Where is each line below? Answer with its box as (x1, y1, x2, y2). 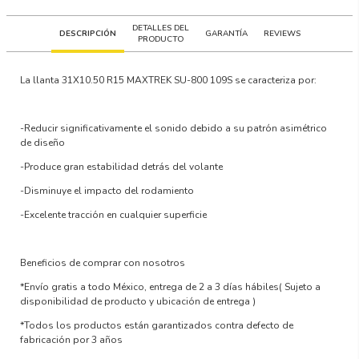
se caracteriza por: (235, 73, 317, 87)
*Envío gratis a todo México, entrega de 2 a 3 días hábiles (20, 280, 280, 293)
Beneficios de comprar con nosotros (20, 256, 186, 269)
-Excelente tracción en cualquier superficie (20, 208, 208, 221)
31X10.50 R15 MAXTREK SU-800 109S (62, 73, 233, 87)
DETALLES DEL (131, 22, 189, 34)
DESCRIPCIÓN (58, 27, 116, 39)
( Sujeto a (279, 280, 321, 293)
